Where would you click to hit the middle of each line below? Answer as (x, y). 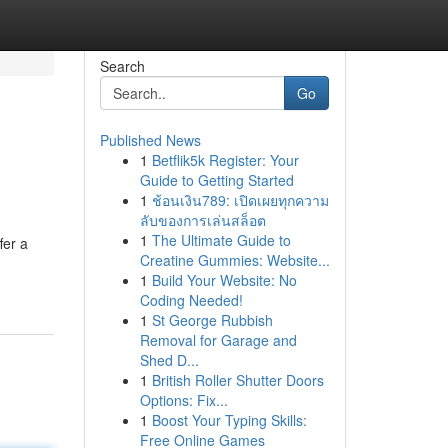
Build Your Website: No (224, 280)
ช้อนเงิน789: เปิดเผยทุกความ (240, 200)
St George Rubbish (212, 320)
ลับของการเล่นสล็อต (202, 220)
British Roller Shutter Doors (237, 380)
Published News (150, 140)
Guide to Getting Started (216, 180)
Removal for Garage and (218, 340)
